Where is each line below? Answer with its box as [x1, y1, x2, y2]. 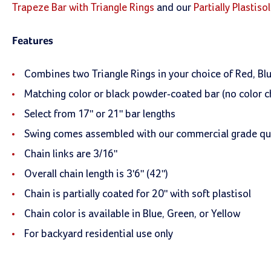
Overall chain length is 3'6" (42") [24, 169, 168, 180]
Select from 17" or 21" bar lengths [24, 109, 175, 120]
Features [12, 36, 53, 47]
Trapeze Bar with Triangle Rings [12, 2, 154, 13]
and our [154, 2, 194, 13]
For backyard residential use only [24, 229, 173, 240]
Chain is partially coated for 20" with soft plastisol [24, 189, 251, 200]
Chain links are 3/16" [24, 149, 117, 160]
